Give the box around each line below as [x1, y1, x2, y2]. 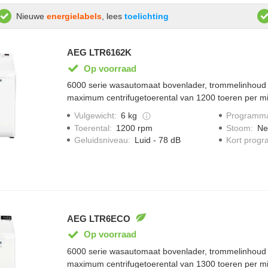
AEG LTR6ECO [66, 213, 130, 224]
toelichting [124, 11, 169, 22]
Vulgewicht [74, 111, 114, 121]
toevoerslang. [66, 105, 118, 115]
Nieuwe [16, 11, 47, 22]
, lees [101, 11, 124, 22]
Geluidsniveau [74, 135, 128, 145]
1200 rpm [115, 123, 153, 133]
